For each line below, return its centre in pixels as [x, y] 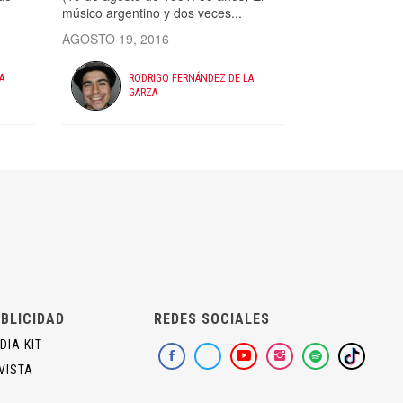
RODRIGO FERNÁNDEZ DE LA [192, 79]
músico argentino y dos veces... [152, 12]
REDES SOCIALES [212, 318]
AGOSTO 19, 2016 [115, 38]
